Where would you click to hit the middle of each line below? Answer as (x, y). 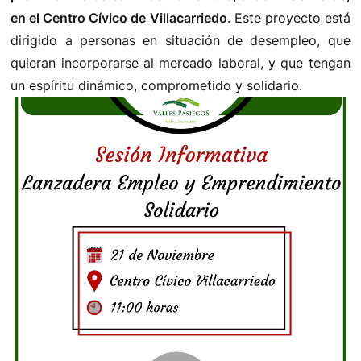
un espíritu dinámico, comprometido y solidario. (157, 85)
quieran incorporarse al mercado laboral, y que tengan (180, 63)
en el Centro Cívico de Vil (88, 18)
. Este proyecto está (288, 18)
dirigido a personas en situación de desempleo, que (180, 40)
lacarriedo (196, 18)
